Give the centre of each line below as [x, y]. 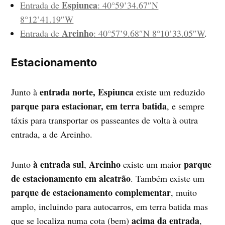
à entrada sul [59, 164]
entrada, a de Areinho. [52, 134]
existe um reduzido [170, 92]
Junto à [26, 92]
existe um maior [152, 164]
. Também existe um [168, 178]
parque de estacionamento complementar [91, 192]
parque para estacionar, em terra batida [89, 106]
